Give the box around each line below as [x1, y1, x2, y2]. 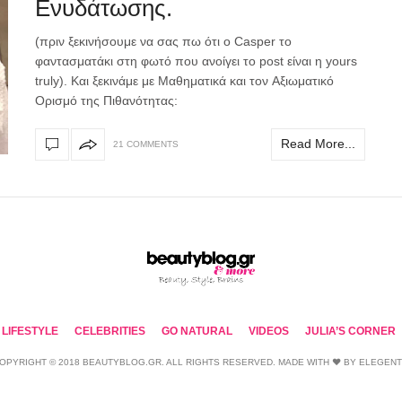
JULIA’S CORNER [304, 324, 396, 337]
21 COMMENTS [113, 139, 179, 150]
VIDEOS [248, 324, 289, 337]
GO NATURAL [161, 324, 232, 337]
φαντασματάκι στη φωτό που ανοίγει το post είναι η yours [35, 53, 357, 68]
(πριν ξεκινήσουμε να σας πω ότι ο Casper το [35, 33, 292, 48]
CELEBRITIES [74, 324, 145, 337]
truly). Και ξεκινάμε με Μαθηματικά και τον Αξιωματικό [35, 73, 334, 88]
